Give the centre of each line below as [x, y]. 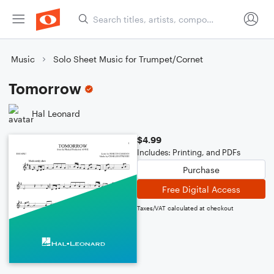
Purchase [201, 169]
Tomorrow [45, 88]
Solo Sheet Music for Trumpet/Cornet [128, 59]
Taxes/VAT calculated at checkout [185, 208]
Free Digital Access [201, 189]
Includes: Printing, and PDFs [189, 152]
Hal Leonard [56, 113]
